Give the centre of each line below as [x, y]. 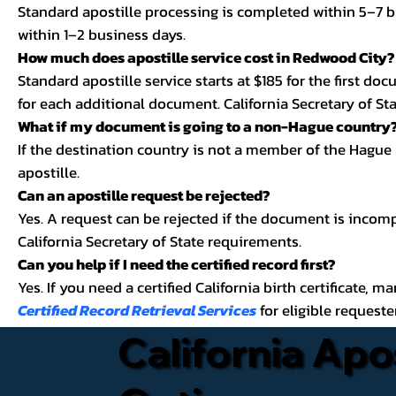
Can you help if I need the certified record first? [177, 264]
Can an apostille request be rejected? [145, 195]
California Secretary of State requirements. [160, 241]
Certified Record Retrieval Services [137, 310]
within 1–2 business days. [102, 34]
